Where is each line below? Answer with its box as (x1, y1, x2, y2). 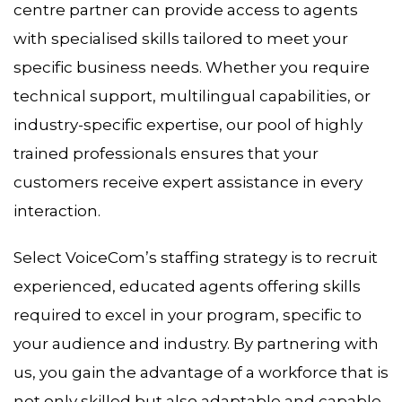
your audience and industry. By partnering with (13, 334, 379, 353)
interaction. (13, 202, 100, 221)
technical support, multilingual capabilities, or (13, 87, 371, 106)
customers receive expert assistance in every (13, 173, 363, 192)
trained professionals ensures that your (13, 144, 319, 163)
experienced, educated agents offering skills (13, 276, 361, 295)
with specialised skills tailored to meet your (13, 30, 348, 48)
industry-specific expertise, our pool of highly (13, 116, 363, 135)
